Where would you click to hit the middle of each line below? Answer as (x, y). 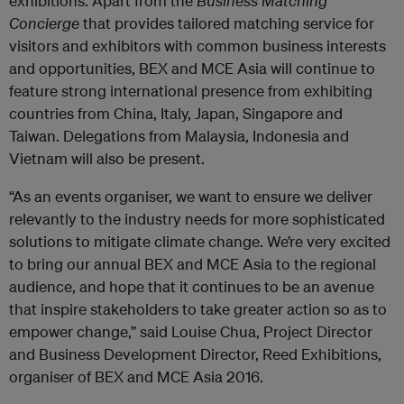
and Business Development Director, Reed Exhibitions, (195, 354)
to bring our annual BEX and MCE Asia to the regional (193, 264)
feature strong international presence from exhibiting (191, 91)
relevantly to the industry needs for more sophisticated (197, 219)
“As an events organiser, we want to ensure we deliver (191, 196)
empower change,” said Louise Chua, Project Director (191, 331)
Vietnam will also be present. (107, 158)
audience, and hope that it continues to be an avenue (192, 286)
